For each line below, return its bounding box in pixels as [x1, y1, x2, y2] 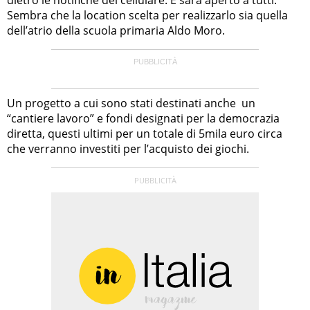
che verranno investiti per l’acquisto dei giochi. [7, 140, 249, 156]
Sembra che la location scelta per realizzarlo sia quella [7, 7, 288, 23]
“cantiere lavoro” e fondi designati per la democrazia [7, 110, 280, 126]
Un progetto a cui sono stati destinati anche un [7, 95, 255, 111]
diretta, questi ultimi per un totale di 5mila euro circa [7, 125, 282, 141]
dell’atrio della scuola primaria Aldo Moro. [7, 22, 225, 38]
